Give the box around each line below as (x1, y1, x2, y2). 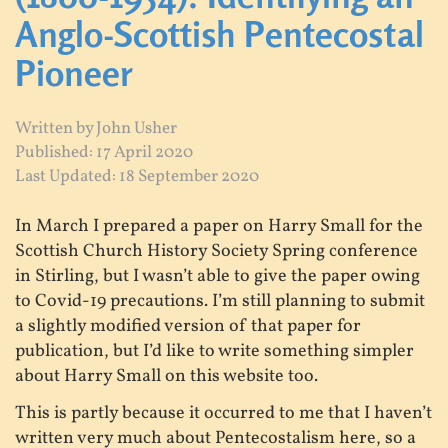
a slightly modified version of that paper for (15, 313, 361, 339)
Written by (15, 116, 96, 140)
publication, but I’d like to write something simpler (15, 338, 414, 364)
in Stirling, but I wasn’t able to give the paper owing (15, 263, 420, 289)
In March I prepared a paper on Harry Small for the (15, 213, 423, 239)
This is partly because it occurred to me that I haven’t (15, 401, 432, 427)
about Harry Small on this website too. (15, 363, 318, 389)
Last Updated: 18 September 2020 (15, 164, 259, 188)
